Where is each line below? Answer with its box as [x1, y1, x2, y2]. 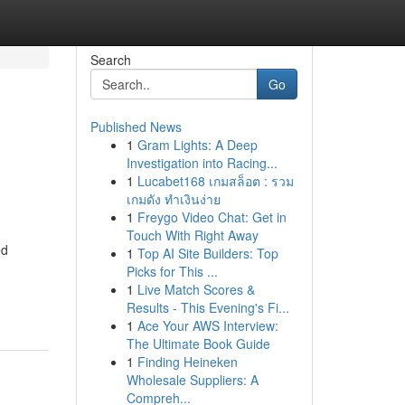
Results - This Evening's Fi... [126, 298, 289, 316]
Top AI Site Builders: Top [137, 244, 278, 262]
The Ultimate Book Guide [126, 334, 270, 353]
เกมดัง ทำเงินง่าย [126, 190, 221, 208]
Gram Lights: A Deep [137, 136, 258, 154]
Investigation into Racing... [126, 154, 278, 172]
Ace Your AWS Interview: [137, 316, 278, 334]
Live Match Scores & [137, 280, 255, 298]
